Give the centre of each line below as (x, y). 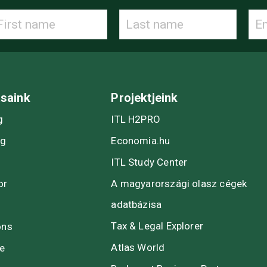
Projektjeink (145, 97)
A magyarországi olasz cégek (179, 183)
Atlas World (138, 247)
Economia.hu (141, 140)
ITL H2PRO (136, 119)
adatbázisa (136, 204)
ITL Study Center (149, 162)
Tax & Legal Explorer (157, 226)
